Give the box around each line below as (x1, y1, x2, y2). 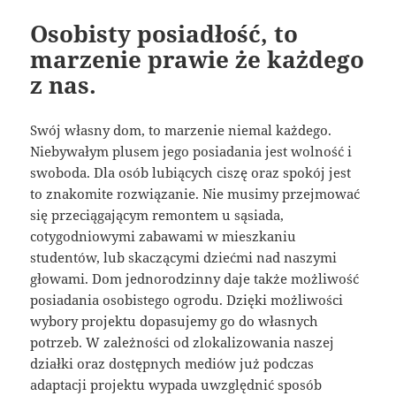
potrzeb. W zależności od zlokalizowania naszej (30, 333, 335, 352)
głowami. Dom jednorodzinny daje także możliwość (30, 270, 360, 288)
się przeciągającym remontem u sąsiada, (30, 206, 285, 225)
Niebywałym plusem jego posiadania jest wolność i (30, 142, 353, 161)
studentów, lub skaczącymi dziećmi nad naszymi (30, 248, 338, 267)
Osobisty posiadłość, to (30, 18, 299, 50)
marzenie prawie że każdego (30, 43, 365, 76)
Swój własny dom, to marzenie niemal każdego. (30, 121, 332, 140)
